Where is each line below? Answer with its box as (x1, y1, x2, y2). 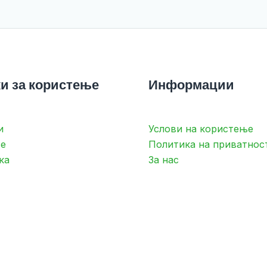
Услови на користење (148, 122, 253, 135)
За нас (148, 153, 179, 166)
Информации (148, 76, 234, 94)
